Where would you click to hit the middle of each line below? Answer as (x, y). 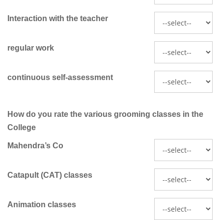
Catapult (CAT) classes (50, 175)
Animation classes (42, 205)
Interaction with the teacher (58, 19)
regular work (31, 48)
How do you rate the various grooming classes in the (105, 114)
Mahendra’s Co (35, 146)
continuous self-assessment (60, 78)
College (22, 128)
